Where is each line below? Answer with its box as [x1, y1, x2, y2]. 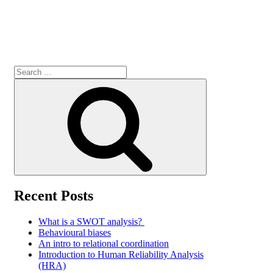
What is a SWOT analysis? [38, 216, 144, 227]
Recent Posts [14, 187, 93, 204]
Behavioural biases [38, 227, 111, 238]
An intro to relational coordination [38, 238, 169, 249]
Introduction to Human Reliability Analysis [38, 249, 204, 260]
